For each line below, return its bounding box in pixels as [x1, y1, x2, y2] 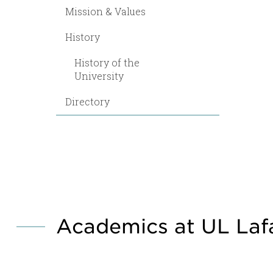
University [74, 69, 124, 82]
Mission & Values [65, 5, 146, 18]
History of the [74, 56, 140, 69]
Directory [65, 95, 110, 108]
